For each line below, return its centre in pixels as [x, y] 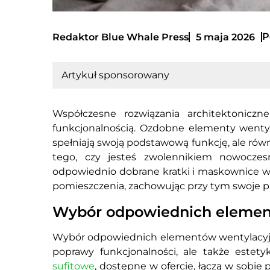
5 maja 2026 [225, 37]
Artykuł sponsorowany [115, 75]
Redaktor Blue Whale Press [121, 37]
